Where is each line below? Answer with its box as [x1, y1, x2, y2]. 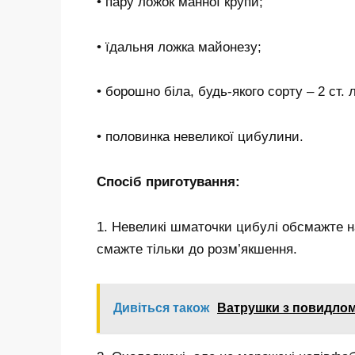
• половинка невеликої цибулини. [97, 129, 303, 145]
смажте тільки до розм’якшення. [97, 242, 297, 258]
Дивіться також [113, 300, 209, 315]
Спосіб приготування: [97, 174, 240, 190]
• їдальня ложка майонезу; [97, 39, 261, 55]
